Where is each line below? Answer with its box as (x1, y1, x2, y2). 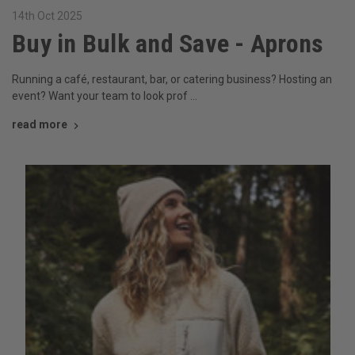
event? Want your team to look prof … (12, 90, 197, 103)
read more (12, 118, 67, 132)
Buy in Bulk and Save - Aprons (12, 29, 324, 59)
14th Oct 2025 (12, 10, 82, 23)
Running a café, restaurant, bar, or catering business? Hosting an (12, 73, 332, 86)
